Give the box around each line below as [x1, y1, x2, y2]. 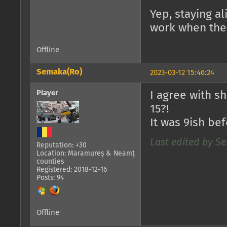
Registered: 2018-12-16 [36, 166, 107, 174]
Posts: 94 [36, 174, 64, 182]
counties [36, 158, 64, 166]
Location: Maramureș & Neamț [36, 150, 135, 158]
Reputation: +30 [36, 142, 87, 149]
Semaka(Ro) [36, 67, 82, 77]
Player [36, 89, 58, 97]
